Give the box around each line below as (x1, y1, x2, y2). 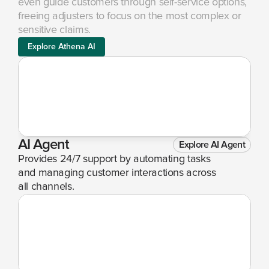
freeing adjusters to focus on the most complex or (18, 11, 241, 22)
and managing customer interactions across (18, 168, 216, 178)
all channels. (18, 181, 74, 192)
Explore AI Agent (179, 140, 245, 150)
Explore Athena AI (28, 43, 95, 51)
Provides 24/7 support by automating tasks (18, 154, 211, 165)
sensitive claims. (18, 25, 91, 35)
